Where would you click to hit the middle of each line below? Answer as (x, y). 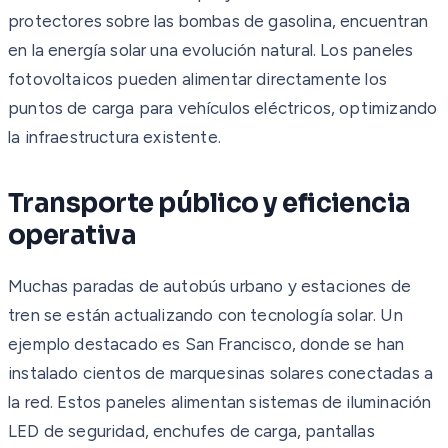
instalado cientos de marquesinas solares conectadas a (221, 372)
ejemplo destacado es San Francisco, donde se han (206, 343)
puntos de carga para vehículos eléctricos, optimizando (223, 107)
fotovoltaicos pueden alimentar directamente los (197, 78)
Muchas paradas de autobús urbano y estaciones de (210, 285)
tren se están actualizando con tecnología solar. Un (205, 314)
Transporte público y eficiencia (209, 203)
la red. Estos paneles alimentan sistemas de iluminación (220, 401)
